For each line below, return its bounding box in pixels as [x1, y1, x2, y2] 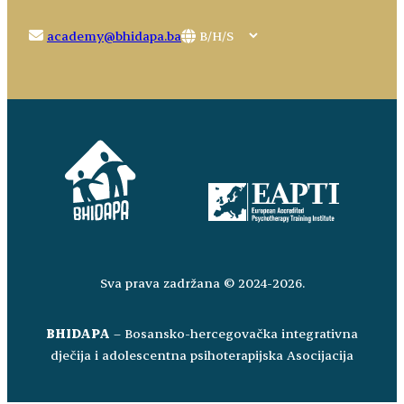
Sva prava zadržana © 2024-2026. [99, 273, 305, 291]
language [195, 69, 252, 87]
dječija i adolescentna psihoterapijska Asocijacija [50, 345, 353, 363]
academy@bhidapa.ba [47, 26, 181, 44]
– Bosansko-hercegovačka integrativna [110, 324, 358, 342]
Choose [195, 25, 242, 43]
